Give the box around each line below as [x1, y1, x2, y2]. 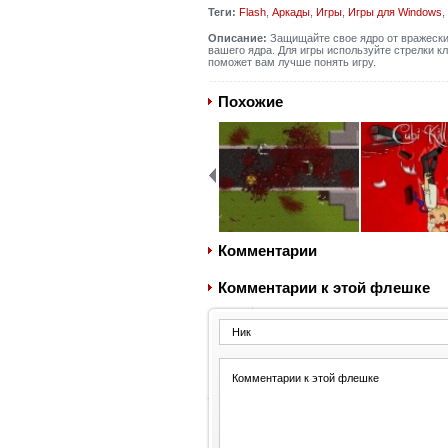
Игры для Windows [347, 6, 442, 18]
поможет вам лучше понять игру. [207, 56, 376, 68]
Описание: [207, 32, 267, 44]
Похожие [217, 93, 283, 110]
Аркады [271, 6, 310, 18]
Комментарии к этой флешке [217, 279, 430, 296]
